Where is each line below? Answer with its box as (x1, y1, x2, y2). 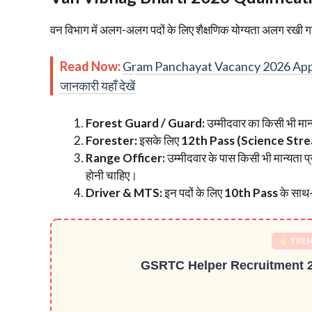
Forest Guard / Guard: (86, 115, 205, 130)
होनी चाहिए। (86, 167, 137, 182)
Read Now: (60, 58, 120, 74)
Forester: (86, 132, 137, 148)
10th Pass (224, 185, 278, 200)
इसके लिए (137, 132, 181, 148)
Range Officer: (86, 150, 165, 165)
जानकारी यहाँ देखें (60, 77, 135, 93)
